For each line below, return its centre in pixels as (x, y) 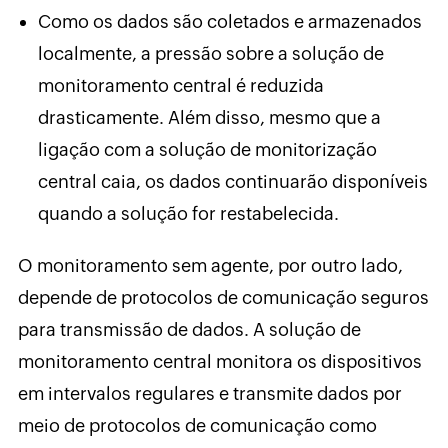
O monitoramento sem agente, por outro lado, (210, 266)
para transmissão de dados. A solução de (189, 330)
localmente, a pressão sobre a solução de (210, 54)
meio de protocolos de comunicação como (197, 426)
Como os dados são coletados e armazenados (229, 22)
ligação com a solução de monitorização (207, 150)
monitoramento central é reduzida (180, 86)
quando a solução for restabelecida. (188, 214)
